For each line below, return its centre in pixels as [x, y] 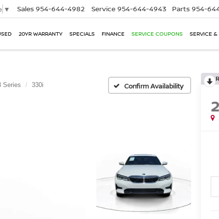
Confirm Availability [154, 86]
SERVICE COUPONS [157, 34]
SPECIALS [82, 34]
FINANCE [113, 34]
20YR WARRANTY [41, 34]
